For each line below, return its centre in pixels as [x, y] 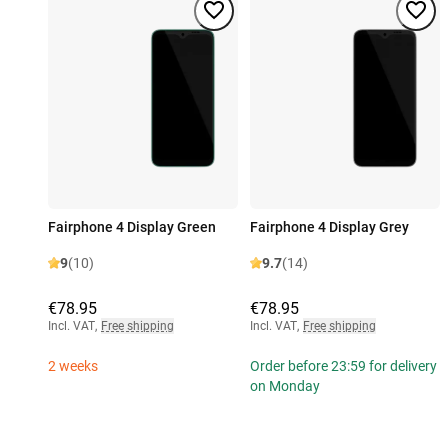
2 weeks [73, 366]
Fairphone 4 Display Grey [329, 227]
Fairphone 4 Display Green [132, 227]
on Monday [285, 386]
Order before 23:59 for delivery [343, 366]
